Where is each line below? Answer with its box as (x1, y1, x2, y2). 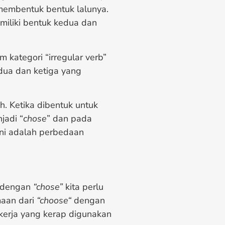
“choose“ (37, 194, 71, 206)
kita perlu (63, 180, 103, 193)
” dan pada (47, 113, 92, 125)
